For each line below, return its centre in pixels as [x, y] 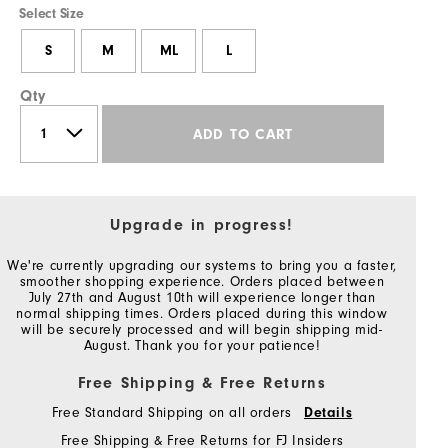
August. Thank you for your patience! [202, 346]
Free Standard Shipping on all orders [173, 413]
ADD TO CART [243, 134]
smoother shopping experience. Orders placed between [202, 282]
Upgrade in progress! [202, 225]
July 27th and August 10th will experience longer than [202, 298]
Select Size [51, 14]
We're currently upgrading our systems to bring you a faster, [202, 266]
